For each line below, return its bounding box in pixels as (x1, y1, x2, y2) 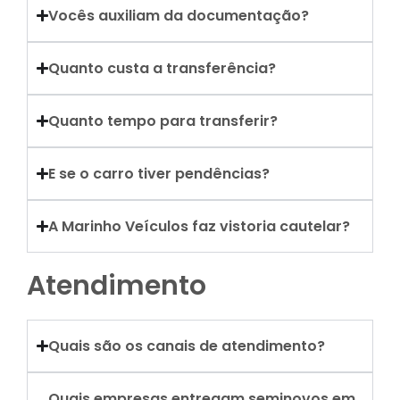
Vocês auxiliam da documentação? (48, 5, 310, 26)
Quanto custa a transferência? (48, 58, 277, 79)
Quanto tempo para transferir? (48, 111, 279, 131)
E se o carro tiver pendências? (48, 163, 271, 184)
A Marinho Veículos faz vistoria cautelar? (48, 216, 351, 237)
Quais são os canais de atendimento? (48, 336, 326, 356)
